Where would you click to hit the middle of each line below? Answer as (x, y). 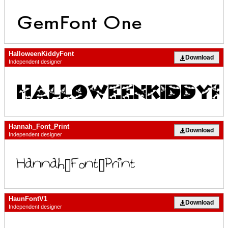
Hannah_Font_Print (39, 126)
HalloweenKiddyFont (41, 54)
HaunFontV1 (28, 198)
